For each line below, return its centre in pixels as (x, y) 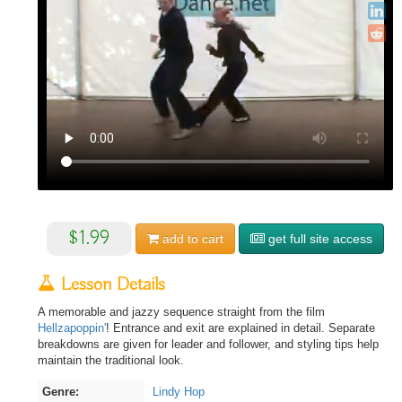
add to (180, 239)
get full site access (319, 239)
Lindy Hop (178, 392)
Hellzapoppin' (72, 328)
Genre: (61, 392)
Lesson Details (110, 285)
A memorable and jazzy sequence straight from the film (181, 312)
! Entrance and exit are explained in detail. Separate (240, 328)
